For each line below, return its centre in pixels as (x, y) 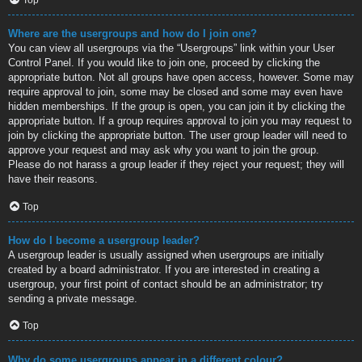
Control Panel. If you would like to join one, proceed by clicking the (164, 62)
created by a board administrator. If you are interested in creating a (164, 269)
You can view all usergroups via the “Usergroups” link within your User (171, 48)
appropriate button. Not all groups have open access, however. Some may (181, 77)
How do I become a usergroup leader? (104, 240)
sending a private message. (73, 298)
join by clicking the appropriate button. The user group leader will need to (177, 135)
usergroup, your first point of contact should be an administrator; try (166, 284)
